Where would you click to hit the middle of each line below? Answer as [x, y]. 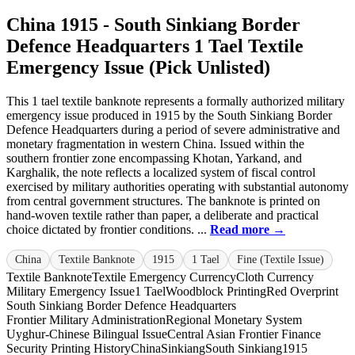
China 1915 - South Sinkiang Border [153, 25]
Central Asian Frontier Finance [244, 334]
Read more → [248, 230]
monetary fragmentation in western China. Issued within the [155, 144]
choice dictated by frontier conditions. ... [108, 230]
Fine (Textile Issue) [281, 260]
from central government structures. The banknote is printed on [163, 201]
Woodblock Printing [216, 292]
